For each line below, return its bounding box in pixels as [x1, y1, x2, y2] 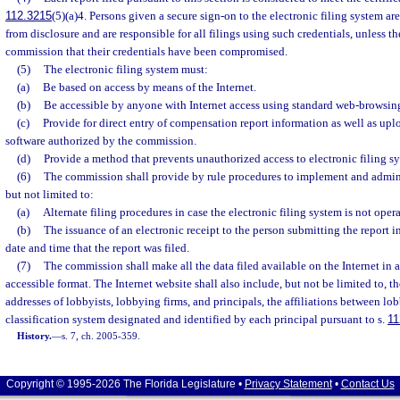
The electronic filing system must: [43, 62, 208, 76]
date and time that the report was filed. [5, 241, 189, 254]
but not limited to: [5, 187, 94, 201]
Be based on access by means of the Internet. [42, 80, 256, 94]
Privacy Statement [244, 378, 332, 390]
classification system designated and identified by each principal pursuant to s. [5, 312, 387, 326]
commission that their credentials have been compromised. [5, 45, 287, 58]
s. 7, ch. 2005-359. [62, 330, 141, 341]
